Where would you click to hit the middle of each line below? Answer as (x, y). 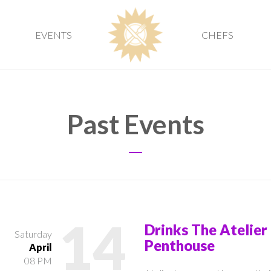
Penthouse (180, 245)
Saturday (33, 233)
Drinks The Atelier (206, 229)
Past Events (135, 124)
